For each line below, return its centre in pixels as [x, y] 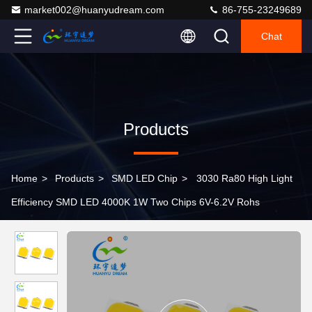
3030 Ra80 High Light [244, 178]
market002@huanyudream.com [94, 10]
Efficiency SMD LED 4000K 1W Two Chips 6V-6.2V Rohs [135, 202]
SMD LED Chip [145, 178]
